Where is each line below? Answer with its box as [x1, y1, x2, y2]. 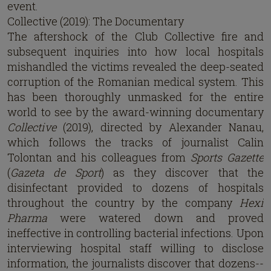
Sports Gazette [190, 150, 264, 165]
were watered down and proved [47, 211, 264, 225]
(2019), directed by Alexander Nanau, [56, 120, 264, 134]
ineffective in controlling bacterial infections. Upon [7, 226, 264, 240]
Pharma [7, 211, 47, 225]
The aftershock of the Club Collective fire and [7, 29, 264, 44]
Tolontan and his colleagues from [7, 150, 191, 165]
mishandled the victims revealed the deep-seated [7, 59, 264, 74]
